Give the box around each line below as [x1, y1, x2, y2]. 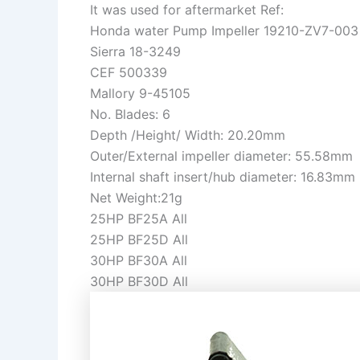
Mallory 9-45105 [90, 85, 190, 101]
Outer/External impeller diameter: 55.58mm [90, 148, 353, 164]
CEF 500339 [90, 64, 167, 80]
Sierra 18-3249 [90, 43, 181, 59]
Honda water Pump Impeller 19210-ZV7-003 [90, 22, 358, 39]
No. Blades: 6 [90, 106, 170, 122]
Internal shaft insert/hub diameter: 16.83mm [90, 169, 355, 185]
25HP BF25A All [90, 211, 187, 227]
